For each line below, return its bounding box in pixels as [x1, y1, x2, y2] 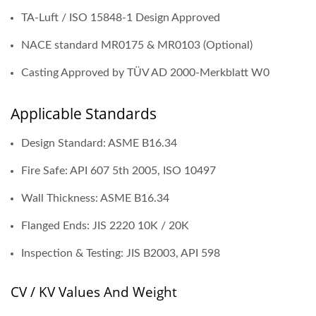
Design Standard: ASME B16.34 [21, 137, 177, 149]
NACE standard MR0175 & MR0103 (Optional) [21, 39, 253, 51]
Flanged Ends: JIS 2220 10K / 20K [21, 219, 189, 231]
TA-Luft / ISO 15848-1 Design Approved [21, 11, 220, 23]
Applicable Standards [11, 103, 157, 123]
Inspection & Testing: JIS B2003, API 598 [21, 247, 220, 259]
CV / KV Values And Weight [11, 282, 177, 301]
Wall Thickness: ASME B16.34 [21, 192, 169, 204]
